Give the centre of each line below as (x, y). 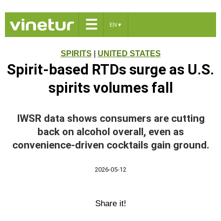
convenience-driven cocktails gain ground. (110, 145)
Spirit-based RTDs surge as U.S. (110, 70)
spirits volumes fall (110, 88)
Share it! (110, 203)
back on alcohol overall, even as (110, 132)
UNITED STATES (129, 54)
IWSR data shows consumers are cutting (110, 118)
